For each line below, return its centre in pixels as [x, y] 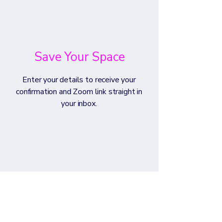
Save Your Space [79, 57]
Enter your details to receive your [79, 80]
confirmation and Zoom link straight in [79, 92]
